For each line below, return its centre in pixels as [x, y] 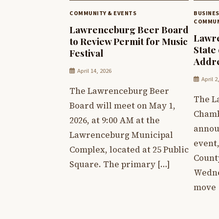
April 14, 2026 [94, 71]
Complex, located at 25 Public [129, 150]
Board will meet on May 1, [122, 106]
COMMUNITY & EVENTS [103, 13]
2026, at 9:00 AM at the [115, 120]
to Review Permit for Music [129, 41]
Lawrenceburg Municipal [121, 135]
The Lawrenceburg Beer [119, 91]
